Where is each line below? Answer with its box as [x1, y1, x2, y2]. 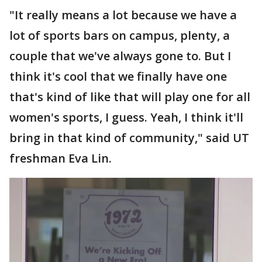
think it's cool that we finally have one [9, 68, 227, 84]
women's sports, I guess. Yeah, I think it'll [9, 109, 243, 125]
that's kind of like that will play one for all [9, 88, 250, 105]
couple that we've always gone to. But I [9, 47, 231, 64]
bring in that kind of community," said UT [9, 129, 249, 146]
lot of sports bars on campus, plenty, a [9, 27, 230, 43]
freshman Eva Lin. [9, 150, 112, 166]
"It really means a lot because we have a [9, 6, 237, 23]
